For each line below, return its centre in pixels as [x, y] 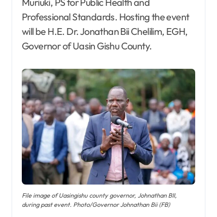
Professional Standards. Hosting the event [106, 17]
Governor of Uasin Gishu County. [87, 46]
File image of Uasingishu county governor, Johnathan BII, [99, 195]
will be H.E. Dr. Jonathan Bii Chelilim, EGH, [105, 31]
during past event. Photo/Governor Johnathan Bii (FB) [96, 204]
